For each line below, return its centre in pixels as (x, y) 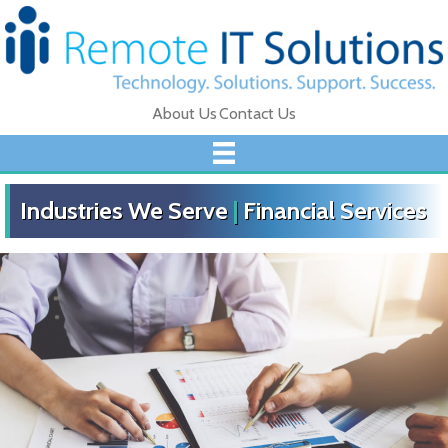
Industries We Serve (124, 211)
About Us (184, 113)
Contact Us (257, 113)
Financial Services (335, 211)
